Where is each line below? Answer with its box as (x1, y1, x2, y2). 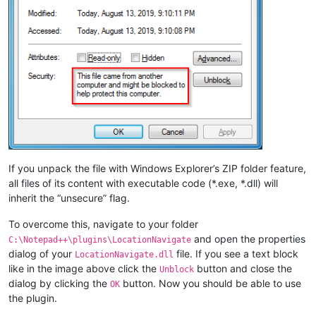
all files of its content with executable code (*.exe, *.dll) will (8, 176, 278, 189)
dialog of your (8, 247, 75, 260)
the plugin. (8, 291, 57, 304)
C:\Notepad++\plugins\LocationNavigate (8, 234, 191, 245)
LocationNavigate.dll (75, 249, 174, 260)
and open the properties (191, 232, 305, 245)
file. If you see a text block (174, 247, 298, 260)
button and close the (194, 262, 292, 274)
